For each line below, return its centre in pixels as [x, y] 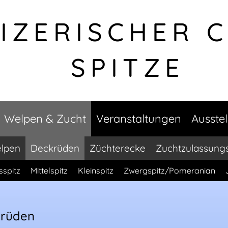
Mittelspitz [49, 170]
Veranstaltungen [138, 119]
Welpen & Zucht [45, 119]
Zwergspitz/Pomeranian [169, 170]
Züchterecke [118, 148]
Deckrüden [55, 148]
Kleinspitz [95, 170]
